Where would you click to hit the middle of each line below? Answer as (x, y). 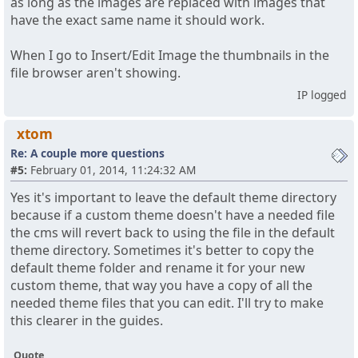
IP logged (322, 95)
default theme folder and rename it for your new (158, 268)
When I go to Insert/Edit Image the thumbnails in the (170, 56)
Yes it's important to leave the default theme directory (173, 198)
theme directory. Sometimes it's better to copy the (162, 251)
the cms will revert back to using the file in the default (173, 233)
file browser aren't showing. (97, 73)
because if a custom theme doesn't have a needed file (173, 215)
